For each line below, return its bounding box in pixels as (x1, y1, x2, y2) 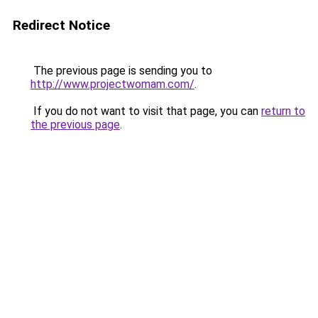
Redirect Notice (13, 17, 110, 33)
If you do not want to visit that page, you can (31, 104, 261, 118)
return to (261, 104, 305, 118)
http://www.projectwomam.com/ (31, 77, 194, 91)
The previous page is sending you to (31, 64, 212, 77)
